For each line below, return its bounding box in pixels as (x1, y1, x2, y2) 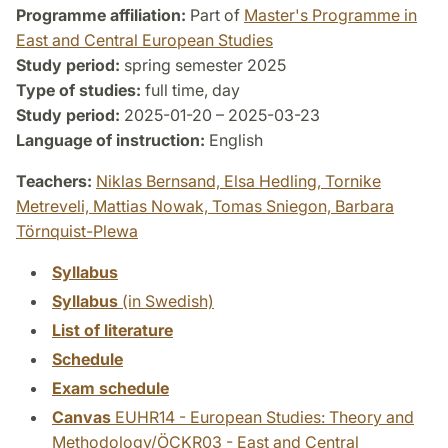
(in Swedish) (118, 291, 214, 312)
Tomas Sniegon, (212, 196, 335, 217)
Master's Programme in (244, 5, 417, 26)
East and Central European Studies (16, 30, 273, 51)
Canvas (52, 407, 111, 428)
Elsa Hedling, (224, 171, 325, 192)
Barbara (335, 196, 394, 217)
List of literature (52, 320, 173, 341)
